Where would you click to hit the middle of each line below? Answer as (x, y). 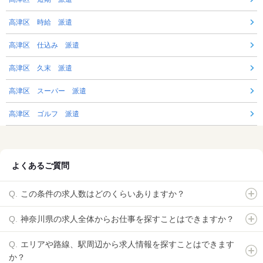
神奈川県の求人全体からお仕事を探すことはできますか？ (127, 219)
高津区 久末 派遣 (41, 68)
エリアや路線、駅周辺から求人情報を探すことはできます (127, 245)
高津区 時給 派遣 (41, 23)
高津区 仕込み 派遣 (44, 45)
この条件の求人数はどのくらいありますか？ (103, 194)
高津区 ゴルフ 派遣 (44, 114)
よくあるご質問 (41, 166)
